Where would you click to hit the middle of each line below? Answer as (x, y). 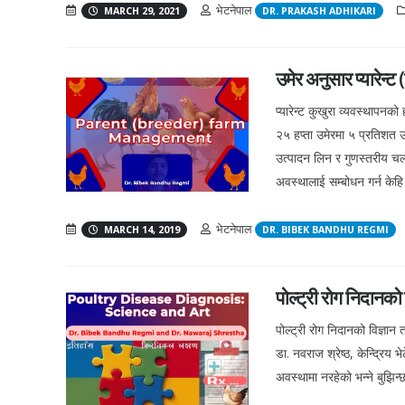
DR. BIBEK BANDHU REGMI (325, 230)
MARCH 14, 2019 (141, 230)
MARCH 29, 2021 (141, 11)
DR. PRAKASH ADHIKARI (319, 11)
